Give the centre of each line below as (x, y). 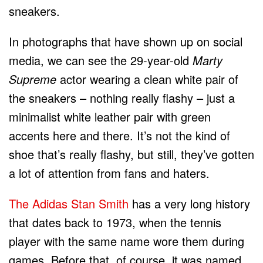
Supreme (33, 79)
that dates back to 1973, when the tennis (115, 222)
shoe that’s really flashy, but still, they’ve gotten (131, 154)
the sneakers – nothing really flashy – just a (122, 97)
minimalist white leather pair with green (110, 116)
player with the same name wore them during (127, 241)
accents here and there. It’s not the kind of (119, 135)
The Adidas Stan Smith (69, 203)
